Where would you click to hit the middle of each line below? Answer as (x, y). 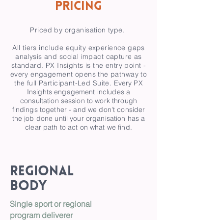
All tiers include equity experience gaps (79, 48)
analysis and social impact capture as (79, 56)
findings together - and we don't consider (79, 110)
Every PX (128, 83)
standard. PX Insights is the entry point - (79, 65)
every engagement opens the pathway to (79, 74)
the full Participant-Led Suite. (64, 83)
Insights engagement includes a (79, 92)
